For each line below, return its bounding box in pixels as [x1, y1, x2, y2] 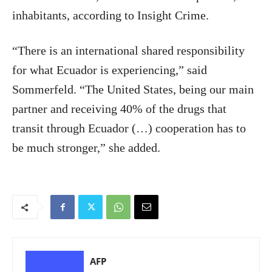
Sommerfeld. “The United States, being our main [12, 83, 254, 97]
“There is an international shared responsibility [12, 44, 245, 58]
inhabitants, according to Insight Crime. [12, 8, 209, 22]
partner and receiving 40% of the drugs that [12, 102, 226, 116]
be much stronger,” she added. [12, 141, 160, 155]
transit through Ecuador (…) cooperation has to [12, 121, 246, 135]
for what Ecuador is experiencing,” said [12, 63, 207, 77]
